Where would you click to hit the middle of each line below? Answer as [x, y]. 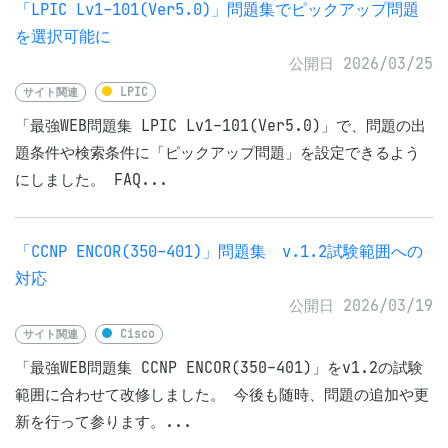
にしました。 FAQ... [91, 179]
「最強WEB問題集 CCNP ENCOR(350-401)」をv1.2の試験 [219, 367]
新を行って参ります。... [103, 421]
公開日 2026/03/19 [361, 305]
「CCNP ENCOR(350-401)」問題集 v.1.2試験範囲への [219, 251]
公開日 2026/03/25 [361, 63]
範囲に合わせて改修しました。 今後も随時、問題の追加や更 [222, 394]
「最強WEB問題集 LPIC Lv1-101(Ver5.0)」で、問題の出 [220, 125]
